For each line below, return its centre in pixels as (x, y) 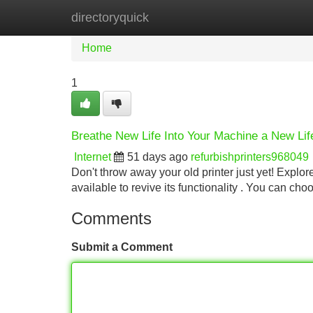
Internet (93, 157)
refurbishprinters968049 (250, 157)
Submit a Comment (122, 247)
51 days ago (158, 157)
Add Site (272, 17)
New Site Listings (187, 17)
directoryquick (110, 17)
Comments (111, 218)
